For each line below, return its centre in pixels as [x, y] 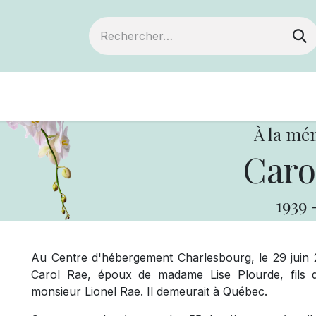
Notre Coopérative [234, 97]
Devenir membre [92, 97]
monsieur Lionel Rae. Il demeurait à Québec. [149, 291]
